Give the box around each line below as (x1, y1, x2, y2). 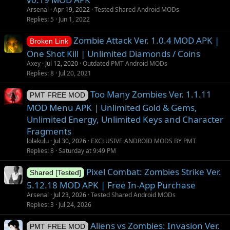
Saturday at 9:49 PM (59, 146, 116, 155)
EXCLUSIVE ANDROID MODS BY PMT (91, 137, 196, 145)
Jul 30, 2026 (53, 137, 86, 145)
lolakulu (27, 137, 49, 145)
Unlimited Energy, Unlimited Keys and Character (27, 113, 223, 125)
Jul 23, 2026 (53, 190, 86, 199)
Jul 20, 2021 (59, 69, 91, 78)
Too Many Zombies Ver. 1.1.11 (90, 88, 212, 100)
